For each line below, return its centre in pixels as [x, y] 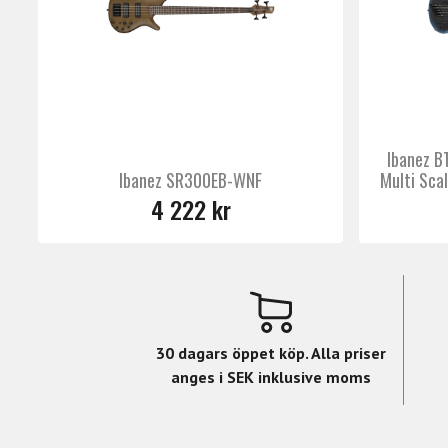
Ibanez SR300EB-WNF [190, 179]
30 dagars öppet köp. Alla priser [270, 352]
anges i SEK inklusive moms [270, 376]
